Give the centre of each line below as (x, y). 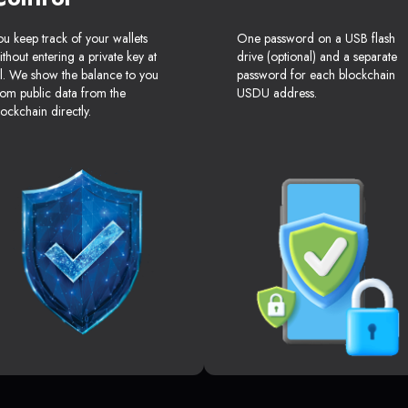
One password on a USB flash (316, 39)
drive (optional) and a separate (317, 57)
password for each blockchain (316, 75)
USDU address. (277, 93)
